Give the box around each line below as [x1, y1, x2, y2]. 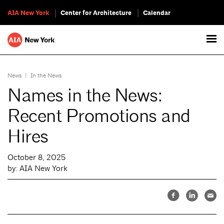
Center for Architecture [60, 8, 131, 17]
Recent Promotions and [7, 104, 190, 127]
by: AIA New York [7, 163, 67, 173]
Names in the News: [7, 84, 162, 107]
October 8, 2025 [7, 152, 65, 162]
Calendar [143, 8, 170, 17]
